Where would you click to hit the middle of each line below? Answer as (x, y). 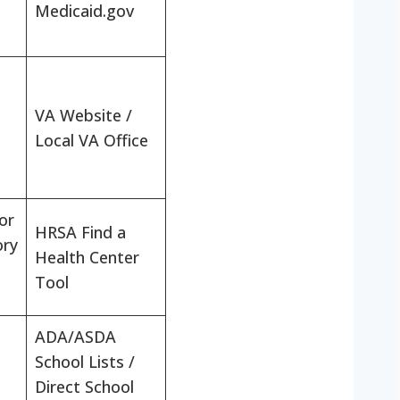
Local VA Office (92, 141)
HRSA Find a (80, 233)
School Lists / (85, 362)
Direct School (84, 387)
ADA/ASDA (75, 337)
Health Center (87, 258)
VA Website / (83, 116)
